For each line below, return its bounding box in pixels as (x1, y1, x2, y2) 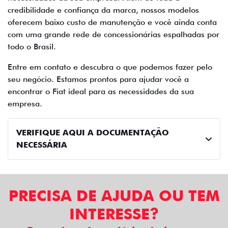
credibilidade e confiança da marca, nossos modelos (8, 5, 199, 15)
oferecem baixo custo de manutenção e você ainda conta (8, 17, 217, 27)
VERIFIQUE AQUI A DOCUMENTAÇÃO (16, 128, 169, 138)
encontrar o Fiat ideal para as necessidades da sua (8, 87, 194, 97)
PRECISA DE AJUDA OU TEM (8, 186, 220, 205)
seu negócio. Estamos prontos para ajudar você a (8, 74, 189, 84)
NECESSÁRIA (16, 140, 67, 150)
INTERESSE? (69, 205, 159, 223)
